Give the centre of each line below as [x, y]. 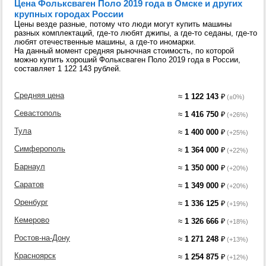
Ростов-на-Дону [42, 238]
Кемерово [32, 220]
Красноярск [35, 256]
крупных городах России [69, 14]
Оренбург [31, 202]
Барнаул [30, 167]
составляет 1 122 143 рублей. [68, 69]
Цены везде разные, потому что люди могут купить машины [123, 24]
